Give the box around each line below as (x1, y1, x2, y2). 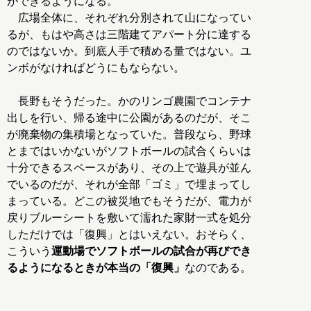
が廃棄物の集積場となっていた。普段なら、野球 (7, 128, 251, 141)
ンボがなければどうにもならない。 (7, 62, 185, 74)
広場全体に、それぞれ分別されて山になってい (7, 12, 251, 24)
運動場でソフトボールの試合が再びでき (51, 245, 251, 258)
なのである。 (185, 262, 251, 274)
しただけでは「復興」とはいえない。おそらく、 (7, 228, 251, 241)
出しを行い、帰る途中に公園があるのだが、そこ (7, 112, 251, 124)
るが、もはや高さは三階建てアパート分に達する (7, 28, 251, 41)
